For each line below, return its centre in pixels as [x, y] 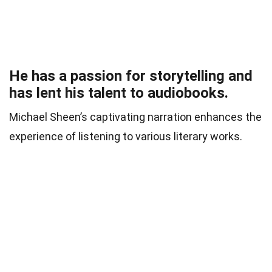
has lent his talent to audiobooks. [119, 93]
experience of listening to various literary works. [126, 137]
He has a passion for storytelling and [131, 76]
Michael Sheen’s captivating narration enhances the [135, 117]
